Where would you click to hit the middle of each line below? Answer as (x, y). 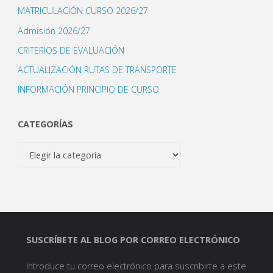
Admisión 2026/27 (54, 30)
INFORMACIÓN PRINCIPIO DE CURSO (88, 90)
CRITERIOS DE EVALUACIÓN (71, 50)
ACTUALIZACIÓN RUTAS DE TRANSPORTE (97, 69)
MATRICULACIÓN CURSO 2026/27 (83, 11)
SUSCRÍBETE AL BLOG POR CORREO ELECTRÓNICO (133, 240)
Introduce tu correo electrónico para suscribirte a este (136, 266)
